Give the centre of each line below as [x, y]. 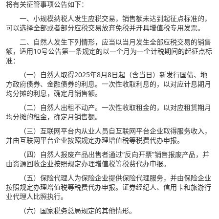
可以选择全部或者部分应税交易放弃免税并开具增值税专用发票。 [105, 28]
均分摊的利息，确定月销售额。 [54, 93]
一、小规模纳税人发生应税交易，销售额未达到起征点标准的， [108, 19]
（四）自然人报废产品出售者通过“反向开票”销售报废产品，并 [107, 154]
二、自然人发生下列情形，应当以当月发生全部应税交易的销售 [108, 42]
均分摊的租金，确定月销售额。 [54, 117]
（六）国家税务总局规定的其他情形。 [71, 211]
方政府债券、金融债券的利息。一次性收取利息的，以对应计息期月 [108, 84]
